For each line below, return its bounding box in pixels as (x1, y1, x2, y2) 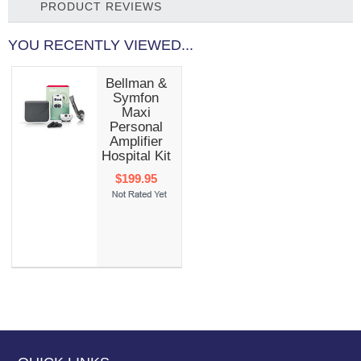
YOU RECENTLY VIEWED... (8, 36, 193, 53)
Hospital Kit (101, 147, 171, 164)
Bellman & (105, 75, 167, 91)
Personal (109, 118, 163, 135)
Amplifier (109, 133, 163, 149)
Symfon (113, 89, 160, 106)
